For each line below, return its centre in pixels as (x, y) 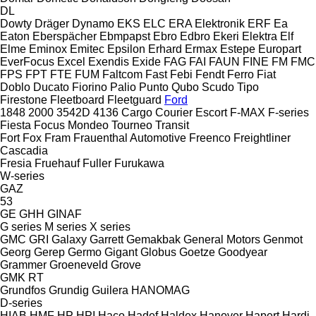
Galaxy (69, 239)
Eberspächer (65, 36)
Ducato (51, 87)
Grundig (69, 290)
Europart (280, 49)
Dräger (52, 23)
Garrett (107, 239)
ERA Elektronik (207, 23)
